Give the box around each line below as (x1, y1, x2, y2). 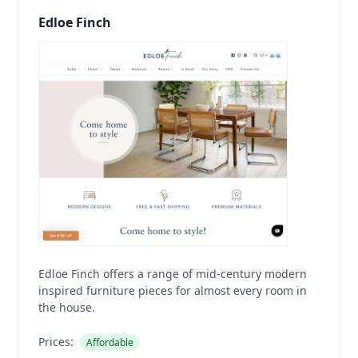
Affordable (86, 336, 133, 349)
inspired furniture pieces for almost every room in (38, 283, 307, 298)
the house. (38, 300, 95, 315)
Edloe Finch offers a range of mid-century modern (38, 266, 307, 281)
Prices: (38, 334, 74, 349)
